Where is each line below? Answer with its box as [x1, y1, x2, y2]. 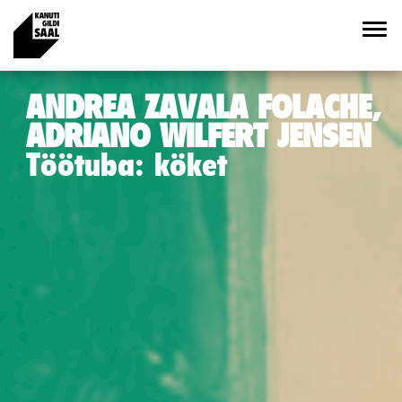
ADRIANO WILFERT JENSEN [26, 115, 371, 153]
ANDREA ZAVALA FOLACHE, [26, 86, 381, 125]
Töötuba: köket [26, 144, 227, 182]
